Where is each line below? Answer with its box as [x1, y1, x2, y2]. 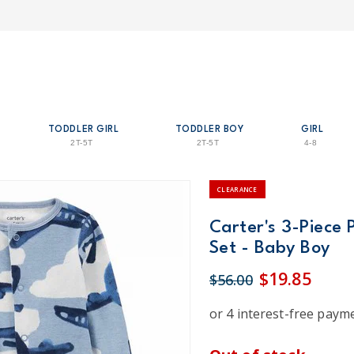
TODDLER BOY [175, 125, 244, 134]
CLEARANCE [217, 185, 258, 194]
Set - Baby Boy [209, 239, 330, 258]
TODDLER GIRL [47, 125, 119, 134]
